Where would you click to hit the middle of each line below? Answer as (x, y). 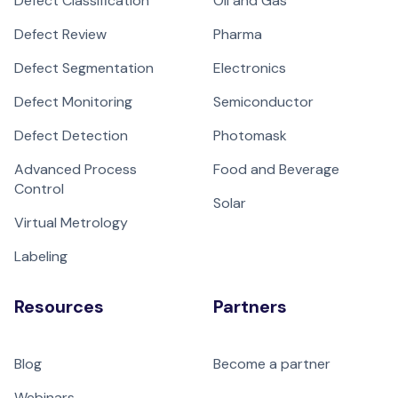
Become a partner (272, 364)
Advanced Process (76, 169)
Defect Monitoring (73, 102)
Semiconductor (263, 102)
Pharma (238, 34)
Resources (59, 306)
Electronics (250, 68)
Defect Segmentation (84, 68)
